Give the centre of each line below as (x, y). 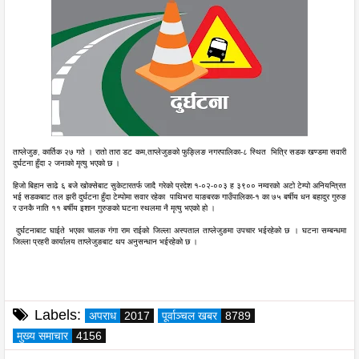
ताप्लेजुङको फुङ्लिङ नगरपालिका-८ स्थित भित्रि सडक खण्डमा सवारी (246, 153)
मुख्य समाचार (42, 336)
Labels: (58, 315)
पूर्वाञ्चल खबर (190, 316)
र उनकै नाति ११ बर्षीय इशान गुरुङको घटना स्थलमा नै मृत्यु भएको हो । (114, 209)
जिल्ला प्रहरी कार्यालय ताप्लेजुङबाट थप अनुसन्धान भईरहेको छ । (105, 242)
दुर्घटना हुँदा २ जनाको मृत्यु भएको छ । (68, 164)
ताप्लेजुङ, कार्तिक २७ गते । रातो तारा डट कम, (80, 153)
